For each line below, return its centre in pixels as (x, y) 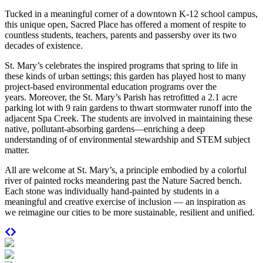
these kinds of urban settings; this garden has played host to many (125, 76)
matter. (18, 150)
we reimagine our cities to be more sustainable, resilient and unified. (130, 212)
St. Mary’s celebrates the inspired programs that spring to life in (121, 65)
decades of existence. (45, 45)
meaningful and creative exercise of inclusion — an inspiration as (125, 201)
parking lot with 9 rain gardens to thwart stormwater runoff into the (128, 107)
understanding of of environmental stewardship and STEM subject (127, 139)
